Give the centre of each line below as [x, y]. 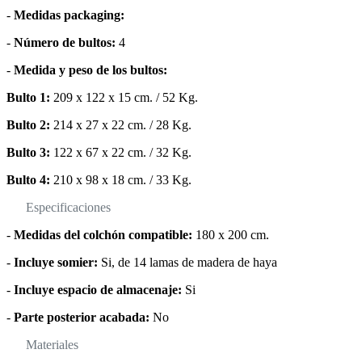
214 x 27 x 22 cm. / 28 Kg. [122, 125]
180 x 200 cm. [231, 235]
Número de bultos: [63, 43]
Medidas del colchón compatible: [103, 235]
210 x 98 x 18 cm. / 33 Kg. [121, 180]
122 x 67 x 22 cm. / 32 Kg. [121, 153]
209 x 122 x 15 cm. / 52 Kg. [126, 98]
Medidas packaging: [67, 15]
